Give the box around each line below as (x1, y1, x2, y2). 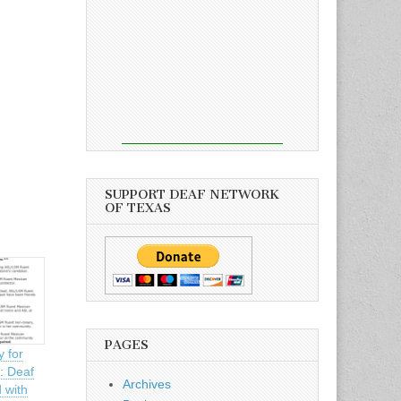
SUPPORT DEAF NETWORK (105, 186, 279, 202)
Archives (123, 376, 171, 391)
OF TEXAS (105, 200, 171, 216)
